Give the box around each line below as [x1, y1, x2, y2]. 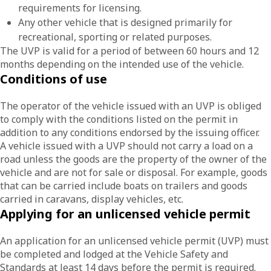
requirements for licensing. [18, 1, 142, 15]
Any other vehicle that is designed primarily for [18, 16, 232, 29]
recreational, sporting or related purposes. [18, 30, 212, 44]
